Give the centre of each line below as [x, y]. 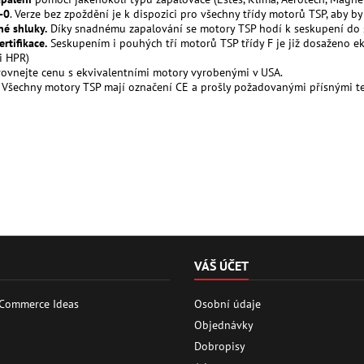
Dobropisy [220, 346]
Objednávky [224, 325]
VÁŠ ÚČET [221, 265]
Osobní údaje [227, 303]
